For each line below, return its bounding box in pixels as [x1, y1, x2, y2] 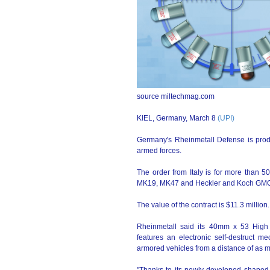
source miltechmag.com [137, 92, 215, 101]
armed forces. [137, 146, 181, 155]
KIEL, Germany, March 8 [137, 114, 218, 122]
